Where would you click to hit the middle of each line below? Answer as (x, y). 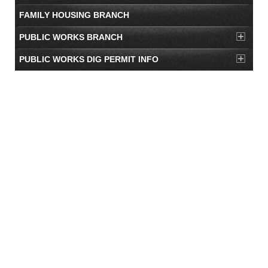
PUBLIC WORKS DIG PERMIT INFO (89, 59)
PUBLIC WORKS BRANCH (71, 37)
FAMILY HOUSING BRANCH (74, 15)
